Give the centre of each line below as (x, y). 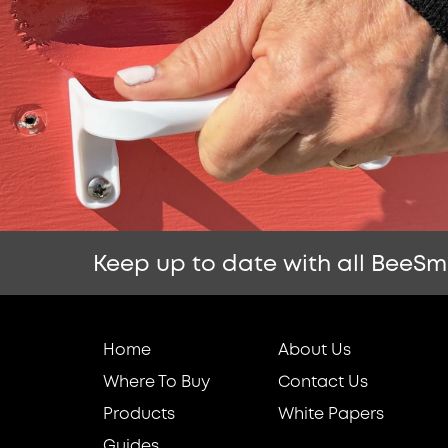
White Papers (331, 415)
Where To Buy (156, 383)
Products (139, 415)
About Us (315, 351)
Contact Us (323, 383)
